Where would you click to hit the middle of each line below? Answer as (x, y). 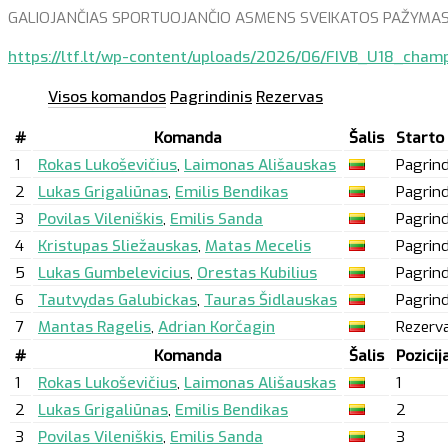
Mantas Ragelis (94, 327)
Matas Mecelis (258, 246)
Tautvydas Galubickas (117, 300)
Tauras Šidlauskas (270, 300)
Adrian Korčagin (216, 327)
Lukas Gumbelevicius (114, 273)
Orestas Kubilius (257, 273)
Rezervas (289, 96)
